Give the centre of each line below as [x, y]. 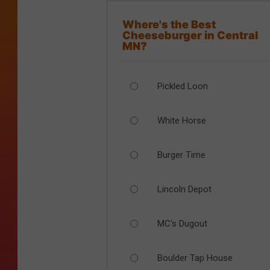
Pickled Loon [182, 86]
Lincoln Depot [184, 189]
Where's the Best [169, 25]
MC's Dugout [182, 223]
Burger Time [181, 155]
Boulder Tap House [195, 258]
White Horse [181, 120]
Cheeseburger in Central [190, 36]
